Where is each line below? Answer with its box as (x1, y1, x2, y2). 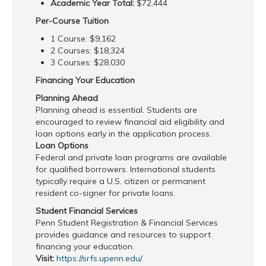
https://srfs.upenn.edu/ (56, 252, 142, 264)
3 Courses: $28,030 (50, 56, 125, 68)
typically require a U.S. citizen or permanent (36, 175, 205, 186)
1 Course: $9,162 (50, 33, 116, 44)
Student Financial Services (36, 205, 138, 216)
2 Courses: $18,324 (50, 45, 125, 56)
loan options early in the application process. (36, 128, 211, 139)
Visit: (36, 252, 54, 264)
